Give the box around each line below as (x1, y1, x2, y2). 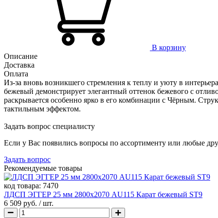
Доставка (4, 60, 35, 69)
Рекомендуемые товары (4, 163, 82, 172)
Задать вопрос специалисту (4, 122, 95, 130)
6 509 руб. (4, 199, 39, 207)
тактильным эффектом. (4, 104, 81, 113)
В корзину (152, 43, 186, 52)
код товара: (4, 181, 43, 190)
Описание (4, 52, 37, 60)
